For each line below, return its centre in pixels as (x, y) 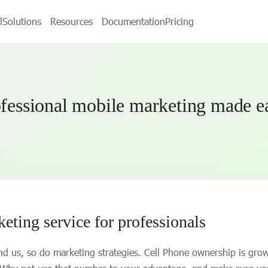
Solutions (22, 21)
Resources (71, 21)
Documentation (133, 21)
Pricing (179, 21)
